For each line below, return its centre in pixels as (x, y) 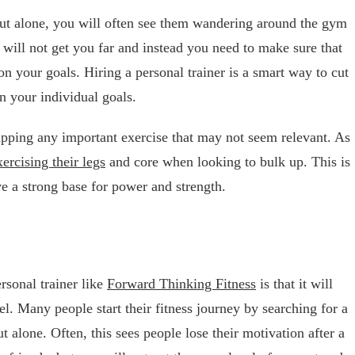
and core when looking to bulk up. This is (228, 162)
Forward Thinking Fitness (181, 283)
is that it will (294, 283)
